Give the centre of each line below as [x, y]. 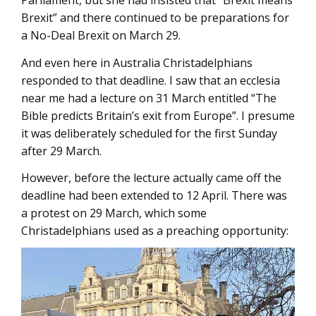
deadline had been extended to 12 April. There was [154, 195]
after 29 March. [61, 151]
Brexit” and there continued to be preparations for [155, 18]
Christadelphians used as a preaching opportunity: [155, 231]
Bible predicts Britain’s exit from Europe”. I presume [158, 115]
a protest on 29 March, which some [114, 213]
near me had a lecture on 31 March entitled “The [149, 98]
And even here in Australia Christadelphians [137, 62]
